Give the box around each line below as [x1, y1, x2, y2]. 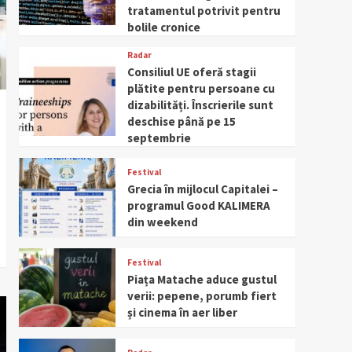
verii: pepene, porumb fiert [126, 288, 277, 303]
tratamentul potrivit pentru [126, 2, 280, 18]
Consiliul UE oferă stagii [126, 64, 256, 79]
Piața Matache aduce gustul [126, 271, 277, 287]
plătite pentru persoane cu [126, 80, 275, 96]
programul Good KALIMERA [126, 197, 270, 213]
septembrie [126, 130, 191, 145]
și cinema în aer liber [126, 304, 237, 320]
